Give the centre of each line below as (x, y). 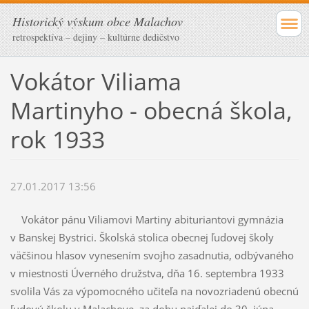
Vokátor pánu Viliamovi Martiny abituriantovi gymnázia (147, 220)
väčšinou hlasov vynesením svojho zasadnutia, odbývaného (152, 256)
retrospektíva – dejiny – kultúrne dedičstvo (96, 37)
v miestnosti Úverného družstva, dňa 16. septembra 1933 (147, 273)
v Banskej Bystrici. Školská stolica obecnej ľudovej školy (142, 238)
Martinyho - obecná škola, (151, 110)
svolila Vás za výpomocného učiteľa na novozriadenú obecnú (154, 291)
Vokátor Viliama (96, 81)
